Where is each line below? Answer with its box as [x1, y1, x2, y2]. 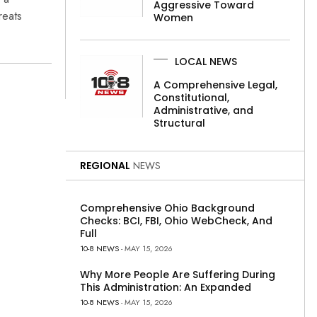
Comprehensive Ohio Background [80, 200, 255, 215]
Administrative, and [154, 103, 254, 117]
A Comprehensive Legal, [154, 77, 278, 92]
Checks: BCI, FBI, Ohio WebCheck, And [80, 213, 272, 228]
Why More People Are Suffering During [80, 267, 275, 282]
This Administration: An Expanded [80, 279, 251, 294]
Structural [154, 115, 206, 130]
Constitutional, [154, 90, 230, 105]
